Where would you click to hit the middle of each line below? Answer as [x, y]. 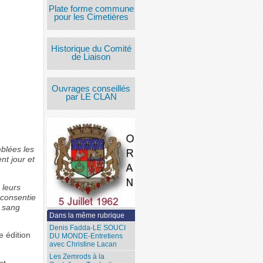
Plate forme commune [91, 9]
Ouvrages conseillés [91, 88]
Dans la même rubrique [87, 216]
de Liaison [91, 57]
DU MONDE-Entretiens [86, 236]
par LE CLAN [91, 97]
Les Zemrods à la [77, 257]
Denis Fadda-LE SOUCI [88, 228]
